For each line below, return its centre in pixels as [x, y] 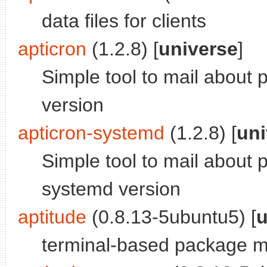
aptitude [52, 217]
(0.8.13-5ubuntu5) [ [171, 217]
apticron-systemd [91, 133]
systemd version [111, 189]
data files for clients [124, 21]
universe [198, 49]
